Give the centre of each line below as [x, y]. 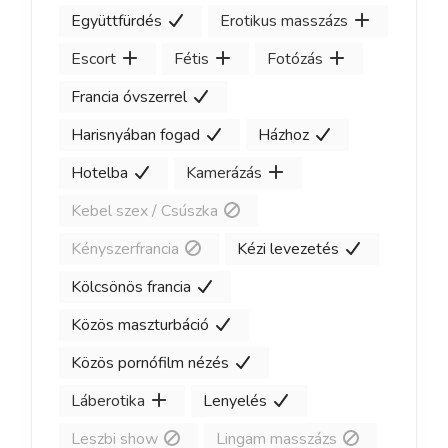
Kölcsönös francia [131, 287]
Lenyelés [235, 401]
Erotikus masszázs [284, 21]
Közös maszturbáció [140, 325]
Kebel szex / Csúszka [144, 211]
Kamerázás [224, 173]
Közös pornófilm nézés [150, 363]
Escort [93, 59]
